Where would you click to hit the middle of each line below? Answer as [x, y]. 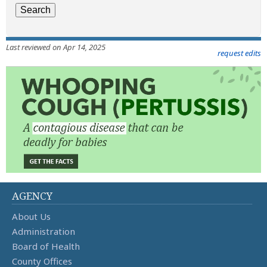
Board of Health [46, 246]
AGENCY [32, 196]
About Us [31, 217]
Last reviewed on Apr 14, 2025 [56, 47]
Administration [44, 232]
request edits [239, 53]
